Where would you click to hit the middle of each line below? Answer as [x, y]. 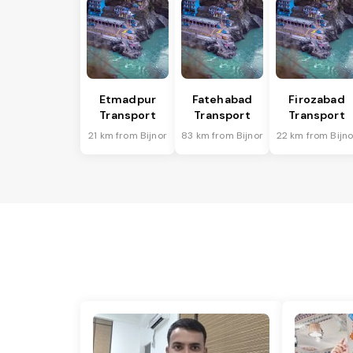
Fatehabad [222, 100]
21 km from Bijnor [128, 136]
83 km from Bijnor [222, 136]
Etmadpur [128, 100]
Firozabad [317, 100]
